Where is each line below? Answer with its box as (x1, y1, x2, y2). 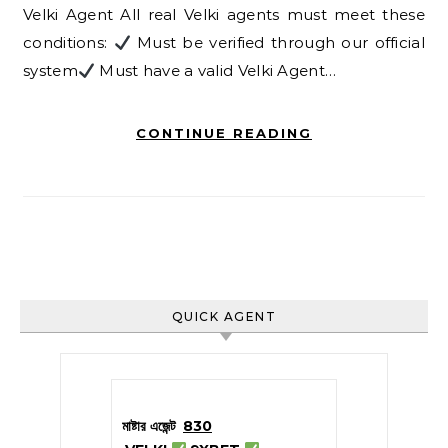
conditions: (23, 33, 114, 52)
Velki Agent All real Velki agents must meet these (23, 5, 425, 24)
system (23, 61, 78, 80)
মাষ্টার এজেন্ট (122, 417, 176, 435)
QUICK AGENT (171, 309, 277, 324)
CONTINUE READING (136, 125, 312, 141)
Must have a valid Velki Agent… (94, 61, 337, 80)
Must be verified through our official (130, 33, 425, 52)
